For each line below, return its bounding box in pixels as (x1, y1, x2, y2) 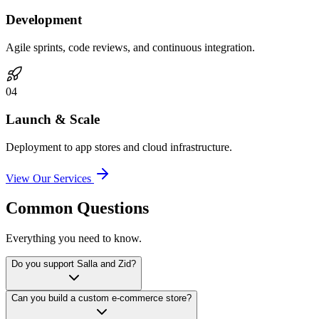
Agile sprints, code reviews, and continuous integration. (6, 41, 255, 54)
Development (6, 12, 82, 28)
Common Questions (6, 199, 149, 218)
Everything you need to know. (6, 232, 142, 245)
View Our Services (6, 172, 91, 184)
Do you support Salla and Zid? (11, 258, 136, 270)
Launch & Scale (6, 111, 100, 127)
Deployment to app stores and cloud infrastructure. (6, 140, 232, 153)
